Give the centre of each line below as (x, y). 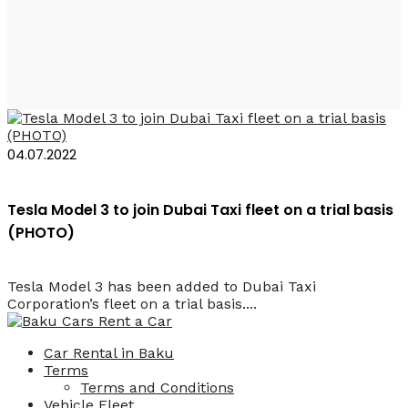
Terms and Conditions (157, 388)
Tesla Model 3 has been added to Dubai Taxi (162, 287)
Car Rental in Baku (109, 353)
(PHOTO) (41, 232)
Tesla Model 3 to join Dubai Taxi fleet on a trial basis (200, 209)
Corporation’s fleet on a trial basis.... (132, 304)
